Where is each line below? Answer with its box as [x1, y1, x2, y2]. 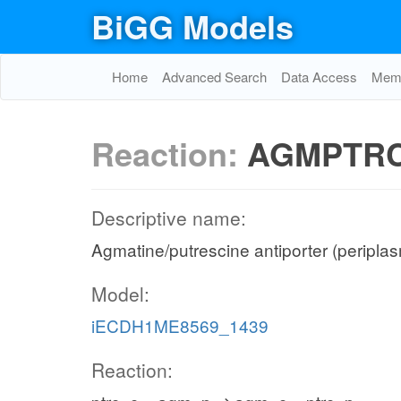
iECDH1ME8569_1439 [91, 313, 269, 337]
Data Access [281, 67, 357, 86]
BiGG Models [91, 3, 294, 49]
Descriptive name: [91, 204, 246, 231]
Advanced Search [162, 67, 267, 86]
